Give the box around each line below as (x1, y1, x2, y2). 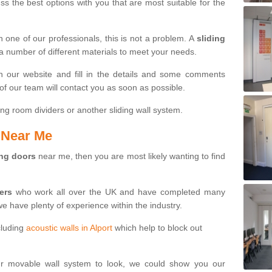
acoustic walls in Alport (26, 222, 112, 233)
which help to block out (112, 222, 202, 233)
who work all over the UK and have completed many (12, 186, 225, 197)
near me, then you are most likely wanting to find (36, 151, 225, 161)
